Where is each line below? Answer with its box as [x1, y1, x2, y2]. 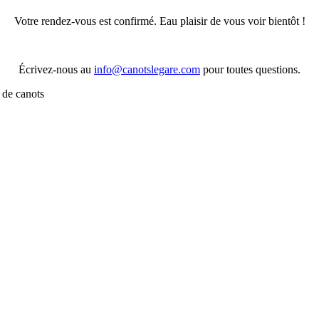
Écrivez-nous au [19, 63, 94, 75]
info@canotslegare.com [94, 63, 200, 75]
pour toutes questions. [200, 63, 300, 75]
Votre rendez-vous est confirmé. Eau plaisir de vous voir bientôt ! [14, 14, 305, 27]
